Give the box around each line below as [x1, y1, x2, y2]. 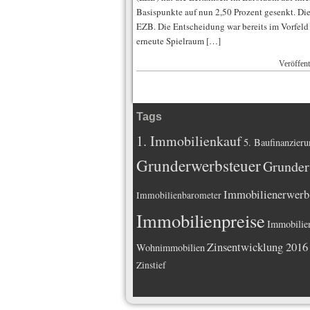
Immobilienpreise [136, 208, 265, 232]
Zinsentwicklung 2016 [207, 239, 308, 255]
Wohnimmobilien [136, 241, 205, 254]
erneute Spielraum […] [136, 35, 221, 47]
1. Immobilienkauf [136, 131, 241, 150]
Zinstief [136, 259, 166, 271]
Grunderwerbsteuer [136, 155, 261, 176]
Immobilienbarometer [136, 189, 221, 201]
